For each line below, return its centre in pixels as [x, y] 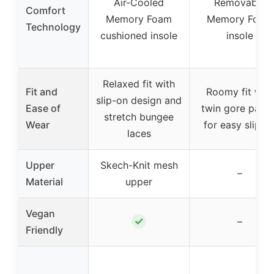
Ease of [43, 108]
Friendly [44, 230]
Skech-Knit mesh [139, 165]
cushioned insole [139, 35]
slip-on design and [139, 100]
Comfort [46, 10]
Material [44, 181]
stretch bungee [139, 117]
